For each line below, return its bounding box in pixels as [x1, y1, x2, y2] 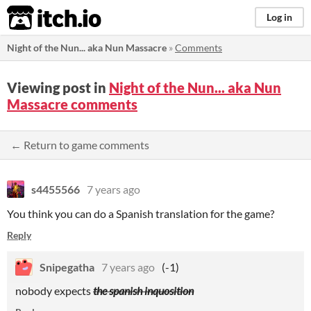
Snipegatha [40, 260, 94, 274]
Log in [267, 11, 292, 23]
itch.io [6, 4, 67, 32]
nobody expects [15, 284, 93, 297]
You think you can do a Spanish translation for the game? [7, 207, 274, 220]
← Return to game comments [10, 138, 149, 151]
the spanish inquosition [93, 284, 194, 297]
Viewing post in [7, 79, 109, 96]
